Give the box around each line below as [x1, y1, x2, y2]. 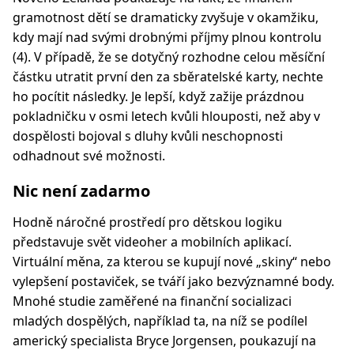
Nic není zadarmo [13, 180, 150, 201]
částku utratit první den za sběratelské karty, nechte [13, 68, 323, 85]
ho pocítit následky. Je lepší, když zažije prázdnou [13, 88, 304, 105]
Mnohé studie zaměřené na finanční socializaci [13, 292, 292, 310]
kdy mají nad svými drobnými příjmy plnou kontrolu [13, 28, 322, 46]
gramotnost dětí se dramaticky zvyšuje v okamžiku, [13, 9, 318, 26]
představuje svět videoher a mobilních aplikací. [13, 233, 292, 250]
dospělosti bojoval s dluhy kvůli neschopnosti [13, 127, 283, 145]
